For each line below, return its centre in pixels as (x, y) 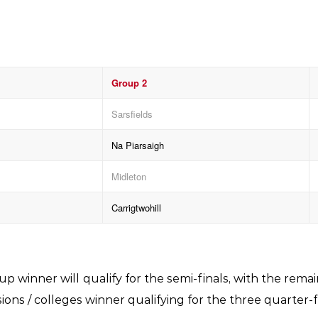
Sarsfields (132, 114)
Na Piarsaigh (138, 145)
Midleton (129, 176)
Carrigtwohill (136, 207)
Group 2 (129, 82)
